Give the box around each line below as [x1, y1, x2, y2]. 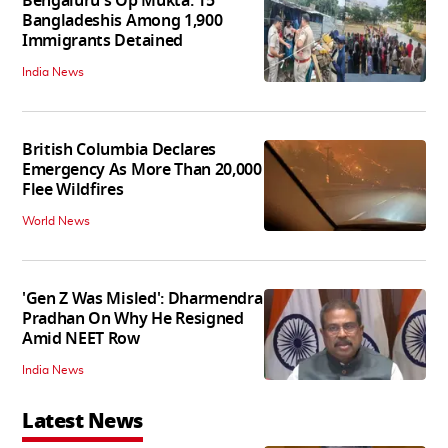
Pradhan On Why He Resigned [22, 307, 244, 332]
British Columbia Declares [22, 138, 216, 163]
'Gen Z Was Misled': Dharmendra [22, 287, 263, 312]
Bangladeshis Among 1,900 [22, 9, 223, 34]
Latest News [22, 406, 143, 437]
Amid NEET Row [22, 327, 140, 352]
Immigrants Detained [22, 29, 183, 54]
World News [22, 215, 90, 228]
